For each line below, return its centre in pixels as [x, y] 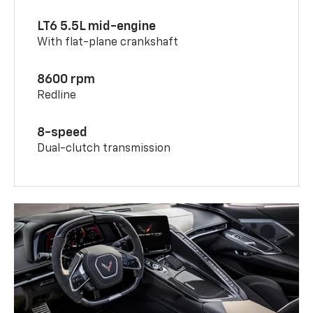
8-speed [63, 132]
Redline [57, 95]
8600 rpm [66, 79]
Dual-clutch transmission [104, 148]
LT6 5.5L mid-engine [97, 26]
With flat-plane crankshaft [108, 42]
